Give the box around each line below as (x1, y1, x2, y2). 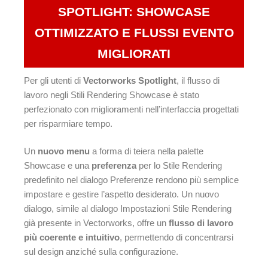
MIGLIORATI (98, 46, 170, 61)
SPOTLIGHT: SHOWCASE (58, 4, 210, 19)
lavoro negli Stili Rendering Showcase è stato (24, 89, 199, 100)
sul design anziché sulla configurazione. (24, 246, 178, 257)
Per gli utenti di (24, 75, 83, 86)
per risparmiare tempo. (24, 118, 112, 129)
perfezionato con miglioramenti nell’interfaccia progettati (24, 103, 239, 114)
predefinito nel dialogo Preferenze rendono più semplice (24, 175, 239, 185)
